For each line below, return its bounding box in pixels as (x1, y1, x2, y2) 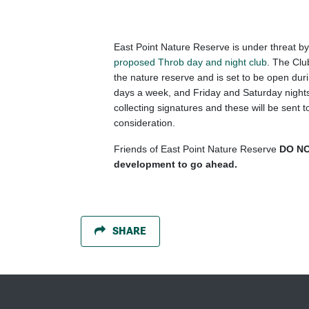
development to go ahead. (114, 158, 237, 170)
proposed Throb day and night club (114, 56, 267, 68)
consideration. (114, 117, 178, 128)
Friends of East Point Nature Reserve (114, 143, 277, 154)
